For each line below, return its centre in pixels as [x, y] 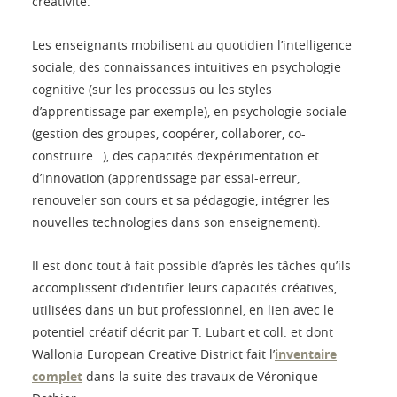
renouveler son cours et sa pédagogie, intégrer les [181, 199]
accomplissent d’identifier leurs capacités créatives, [184, 287]
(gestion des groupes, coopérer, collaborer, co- [169, 133]
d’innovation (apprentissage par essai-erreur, [166, 177]
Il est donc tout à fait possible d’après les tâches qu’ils [191, 265]
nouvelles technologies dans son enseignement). [176, 222]
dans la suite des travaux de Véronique [200, 376]
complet [57, 376]
